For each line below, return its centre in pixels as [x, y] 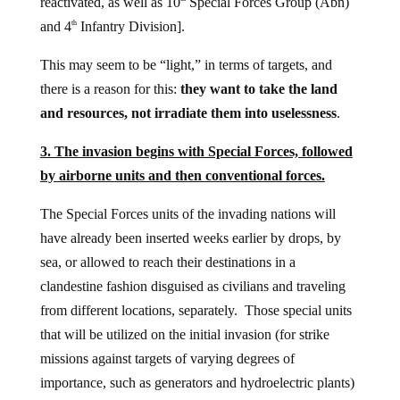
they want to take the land [258, 88]
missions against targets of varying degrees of [167, 358]
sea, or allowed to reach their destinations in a [167, 262]
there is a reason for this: [110, 88]
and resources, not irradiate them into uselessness [188, 112]
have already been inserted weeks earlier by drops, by [190, 237]
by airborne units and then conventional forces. [182, 175]
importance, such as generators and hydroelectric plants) [197, 382]
